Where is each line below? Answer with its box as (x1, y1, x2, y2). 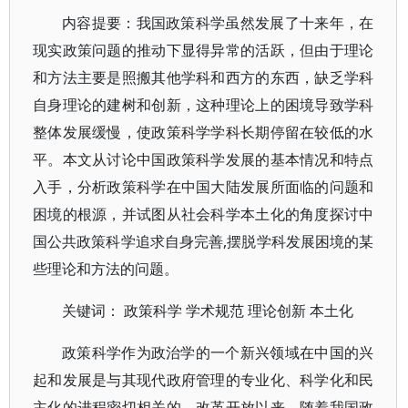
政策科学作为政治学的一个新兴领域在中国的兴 (62, 342, 374, 362)
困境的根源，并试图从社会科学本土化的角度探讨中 (33, 204, 374, 224)
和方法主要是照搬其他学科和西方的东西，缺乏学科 (33, 67, 374, 87)
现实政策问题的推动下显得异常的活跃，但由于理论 (33, 40, 374, 60)
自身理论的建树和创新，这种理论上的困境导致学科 (33, 95, 374, 115)
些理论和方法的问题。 (33, 259, 178, 279)
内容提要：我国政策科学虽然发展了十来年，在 (62, 13, 374, 33)
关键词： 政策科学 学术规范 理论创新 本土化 (62, 301, 353, 321)
